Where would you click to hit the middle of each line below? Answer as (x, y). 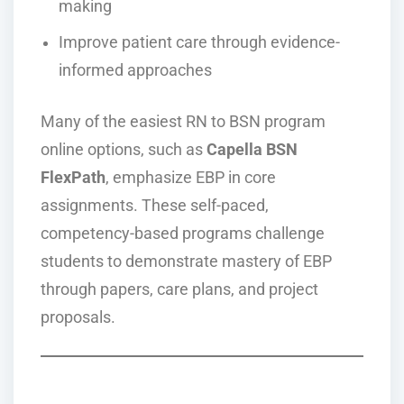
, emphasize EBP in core (191, 177)
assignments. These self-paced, (155, 205)
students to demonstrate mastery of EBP (186, 261)
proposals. (78, 317)
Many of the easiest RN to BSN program (183, 121)
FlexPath (73, 177)
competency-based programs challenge (183, 233)
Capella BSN (252, 149)
